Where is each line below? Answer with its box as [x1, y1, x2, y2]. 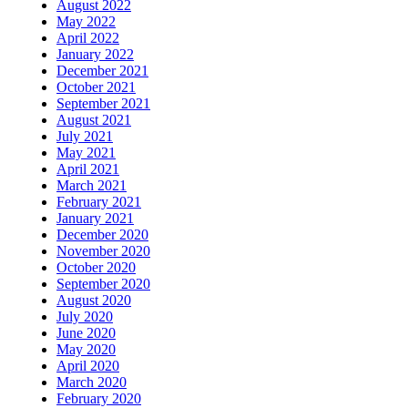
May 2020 [56, 341, 117, 357]
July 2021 [56, 127, 114, 144]
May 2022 [56, 13, 117, 29]
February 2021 [56, 193, 142, 209]
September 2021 [56, 95, 151, 111]
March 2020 [56, 373, 127, 390]
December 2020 [56, 226, 149, 242]
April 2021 [56, 160, 120, 177]
